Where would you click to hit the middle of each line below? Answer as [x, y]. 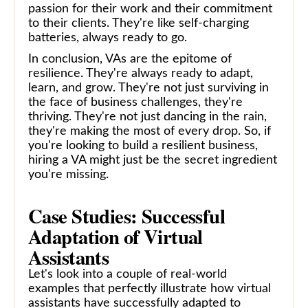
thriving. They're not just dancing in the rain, [147, 117]
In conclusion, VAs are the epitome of [130, 59]
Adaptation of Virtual [115, 236]
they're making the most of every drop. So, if [150, 131]
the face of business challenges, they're [135, 102]
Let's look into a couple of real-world [128, 274]
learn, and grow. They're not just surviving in [148, 88]
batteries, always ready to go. [108, 37]
